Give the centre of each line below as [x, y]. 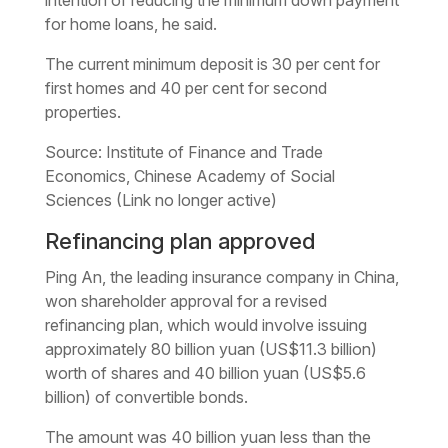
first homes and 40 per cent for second [185, 87]
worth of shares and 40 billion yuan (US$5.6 [205, 372]
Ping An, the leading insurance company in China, [221, 276]
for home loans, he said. [130, 23]
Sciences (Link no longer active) [160, 199]
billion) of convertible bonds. [146, 396]
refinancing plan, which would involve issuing [205, 324]
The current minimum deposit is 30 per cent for [212, 63]
